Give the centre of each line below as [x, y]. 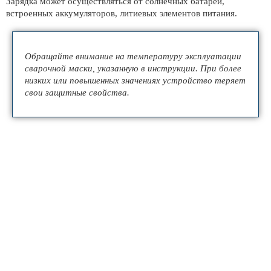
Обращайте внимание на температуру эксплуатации [133, 56]
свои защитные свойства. [77, 93]
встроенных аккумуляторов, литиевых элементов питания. [122, 13]
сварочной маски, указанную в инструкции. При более [133, 68]
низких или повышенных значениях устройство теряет [135, 80]
